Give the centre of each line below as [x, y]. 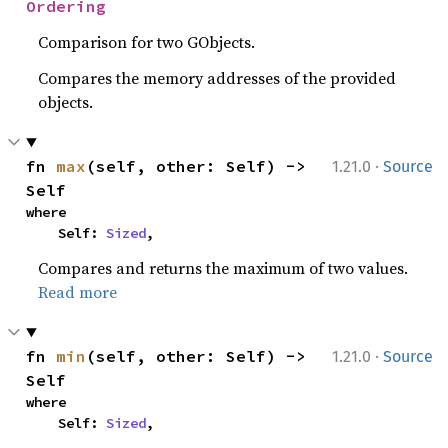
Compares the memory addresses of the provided [217, 78]
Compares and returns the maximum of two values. [223, 268]
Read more [78, 292]
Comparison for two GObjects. [147, 42]
